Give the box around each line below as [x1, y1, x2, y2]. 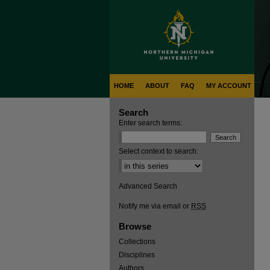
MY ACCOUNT [206, 82, 251, 89]
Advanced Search [119, 182, 177, 190]
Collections [119, 237, 155, 246]
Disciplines [119, 251, 155, 259]
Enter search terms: [119, 119, 182, 127]
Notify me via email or [119, 202, 191, 210]
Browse [119, 221, 151, 231]
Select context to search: [119, 147, 198, 155]
